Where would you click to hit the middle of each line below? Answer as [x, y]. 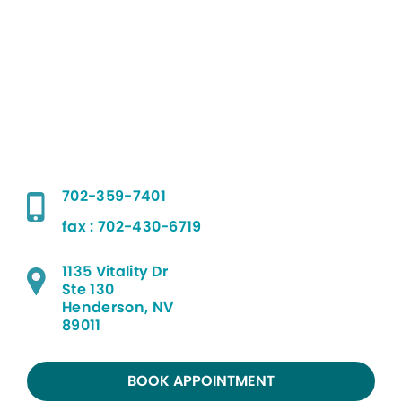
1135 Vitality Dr [115, 271]
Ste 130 [88, 289]
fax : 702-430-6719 [132, 227]
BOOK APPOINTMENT [201, 381]
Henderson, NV [118, 307]
